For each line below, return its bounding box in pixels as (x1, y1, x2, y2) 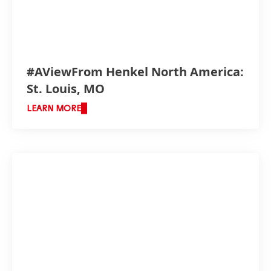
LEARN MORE (27, 105, 81, 114)
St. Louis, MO (27, 80, 105, 97)
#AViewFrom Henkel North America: (27, 64, 244, 80)
